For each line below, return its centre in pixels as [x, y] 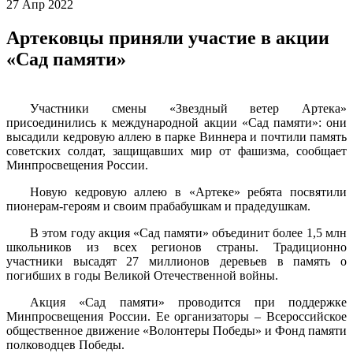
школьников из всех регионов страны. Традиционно [176, 247]
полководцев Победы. [65, 344]
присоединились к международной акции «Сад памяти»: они [176, 122]
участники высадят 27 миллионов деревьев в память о [176, 261]
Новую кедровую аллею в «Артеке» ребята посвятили [188, 191]
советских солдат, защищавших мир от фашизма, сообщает [176, 150]
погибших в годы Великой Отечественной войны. [142, 275]
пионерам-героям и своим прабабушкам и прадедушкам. [158, 206]
